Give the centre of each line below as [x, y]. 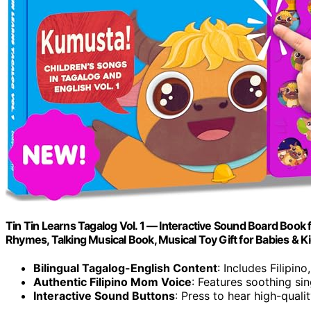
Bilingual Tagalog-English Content [125, 268]
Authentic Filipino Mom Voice [112, 282]
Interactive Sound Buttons [104, 296]
